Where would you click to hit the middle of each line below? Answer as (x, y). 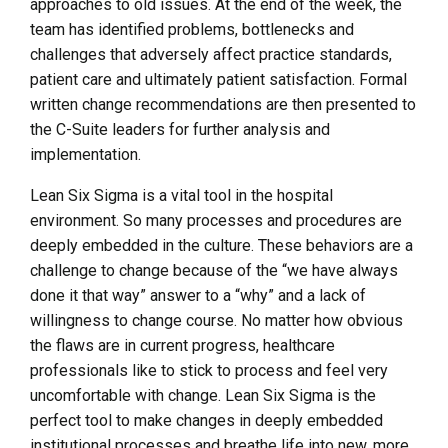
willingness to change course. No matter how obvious (216, 320)
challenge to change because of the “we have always (214, 270)
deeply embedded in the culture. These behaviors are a (221, 245)
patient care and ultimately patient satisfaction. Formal (218, 79)
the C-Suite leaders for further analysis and (180, 129)
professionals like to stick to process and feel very (209, 370)
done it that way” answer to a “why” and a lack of (198, 295)
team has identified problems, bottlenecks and (192, 29)
